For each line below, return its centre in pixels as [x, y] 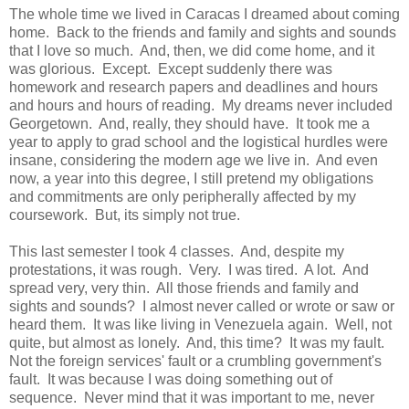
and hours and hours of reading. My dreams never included [201, 105]
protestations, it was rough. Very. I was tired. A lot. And [189, 269]
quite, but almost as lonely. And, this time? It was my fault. [199, 342]
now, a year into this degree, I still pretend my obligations [191, 178]
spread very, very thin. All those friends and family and [184, 288]
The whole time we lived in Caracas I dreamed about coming [204, 14]
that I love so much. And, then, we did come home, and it [192, 50]
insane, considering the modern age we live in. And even [194, 160]
